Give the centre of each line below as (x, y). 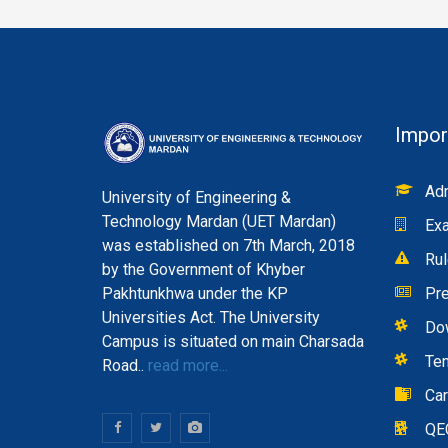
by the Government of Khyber (203, 269)
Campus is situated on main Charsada (233, 341)
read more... (186, 365)
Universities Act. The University (211, 317)
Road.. (123, 365)
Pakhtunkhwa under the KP (195, 293)
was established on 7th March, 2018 (228, 245)
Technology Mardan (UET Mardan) (219, 221)
